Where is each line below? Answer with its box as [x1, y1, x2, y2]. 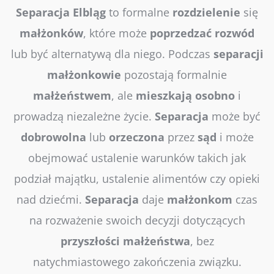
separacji [213, 46, 264, 62]
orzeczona [108, 130, 165, 145]
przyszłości [60, 234, 120, 249]
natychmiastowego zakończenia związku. [32, 254, 242, 270]
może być [209, 109, 261, 124]
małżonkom [167, 192, 232, 207]
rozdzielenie [172, 5, 240, 20]
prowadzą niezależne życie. [13, 109, 155, 124]
